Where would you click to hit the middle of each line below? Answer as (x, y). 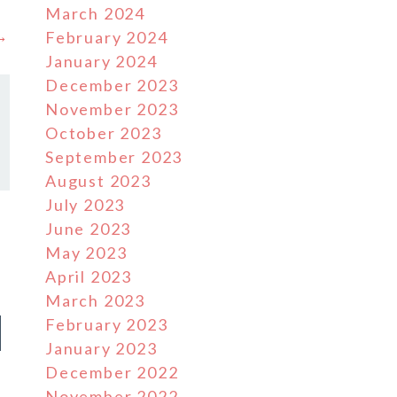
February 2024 (107, 37)
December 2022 (112, 372)
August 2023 (98, 181)
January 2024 (101, 61)
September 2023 (114, 157)
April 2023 (89, 276)
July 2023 (86, 205)
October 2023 (104, 133)
